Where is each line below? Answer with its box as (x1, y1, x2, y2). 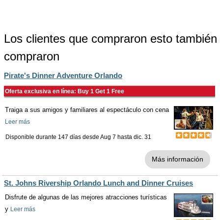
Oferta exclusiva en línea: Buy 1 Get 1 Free (5, 88, 124, 95)
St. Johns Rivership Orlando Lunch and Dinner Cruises (4, 179, 193, 188)
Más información (152, 155, 203, 164)
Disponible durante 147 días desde (5, 134, 100, 141)
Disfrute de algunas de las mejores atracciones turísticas (5, 193, 167, 201)
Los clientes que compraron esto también (4, 32, 217, 46)
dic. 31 (134, 134, 151, 141)
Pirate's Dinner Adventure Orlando (4, 71, 122, 80)
